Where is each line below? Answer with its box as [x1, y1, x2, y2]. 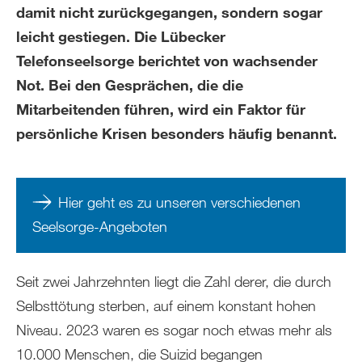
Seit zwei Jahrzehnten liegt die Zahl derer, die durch [16, 272, 331, 290]
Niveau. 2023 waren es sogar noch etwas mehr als [16, 321, 332, 339]
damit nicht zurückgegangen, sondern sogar [16, 3, 322, 21]
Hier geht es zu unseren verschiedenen [58, 193, 301, 211]
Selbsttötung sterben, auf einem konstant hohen [16, 297, 316, 314]
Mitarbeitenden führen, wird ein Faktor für [16, 100, 305, 118]
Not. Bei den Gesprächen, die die [16, 76, 243, 94]
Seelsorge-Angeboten [32, 217, 167, 235]
